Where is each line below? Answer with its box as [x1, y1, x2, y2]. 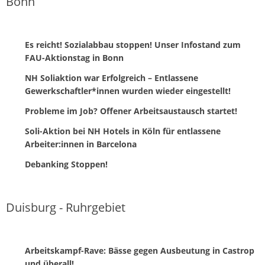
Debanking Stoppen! [25, 159, 108, 170]
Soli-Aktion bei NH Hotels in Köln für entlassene [25, 125, 221, 137]
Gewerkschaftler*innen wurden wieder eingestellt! [25, 85, 231, 97]
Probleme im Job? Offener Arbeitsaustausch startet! [25, 105, 237, 117]
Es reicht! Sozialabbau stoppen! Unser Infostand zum [25, 39, 241, 51]
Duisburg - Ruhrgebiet [6, 199, 125, 216]
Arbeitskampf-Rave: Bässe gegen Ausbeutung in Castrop [25, 245, 254, 257]
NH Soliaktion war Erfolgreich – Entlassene [25, 72, 198, 84]
